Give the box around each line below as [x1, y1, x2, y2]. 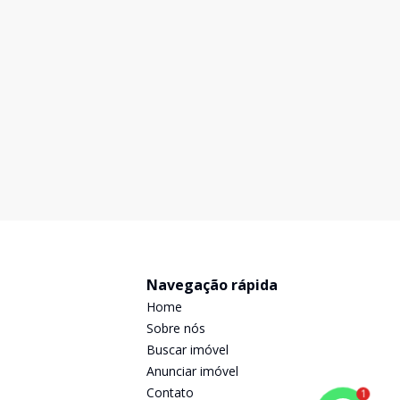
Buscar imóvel [146, 341, 229, 358]
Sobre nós [146, 320, 205, 337]
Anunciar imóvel [146, 362, 238, 379]
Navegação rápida [146, 275, 278, 295]
